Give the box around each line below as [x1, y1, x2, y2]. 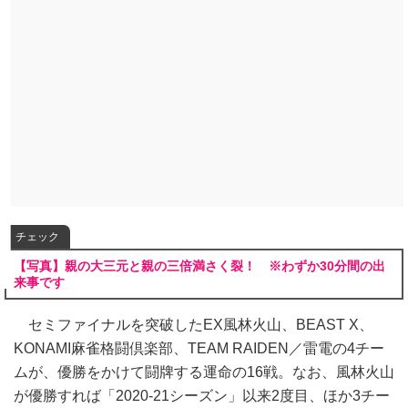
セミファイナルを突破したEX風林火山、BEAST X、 [14, 317, 373, 332]
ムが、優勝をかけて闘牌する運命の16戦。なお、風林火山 [14, 364, 394, 380]
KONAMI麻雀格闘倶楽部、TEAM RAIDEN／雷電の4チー [14, 341, 384, 356]
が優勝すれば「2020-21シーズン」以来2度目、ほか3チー [14, 388, 390, 403]
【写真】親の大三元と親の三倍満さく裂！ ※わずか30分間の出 [14, 259, 385, 273]
